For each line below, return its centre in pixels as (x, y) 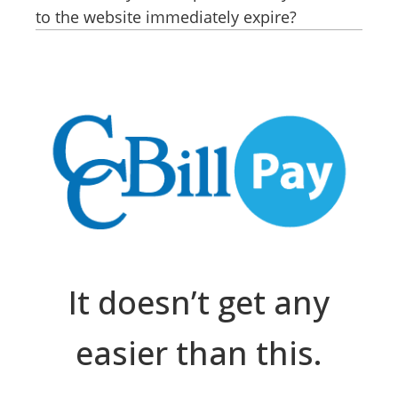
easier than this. (199, 353)
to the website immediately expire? (166, 17)
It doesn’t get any (199, 302)
